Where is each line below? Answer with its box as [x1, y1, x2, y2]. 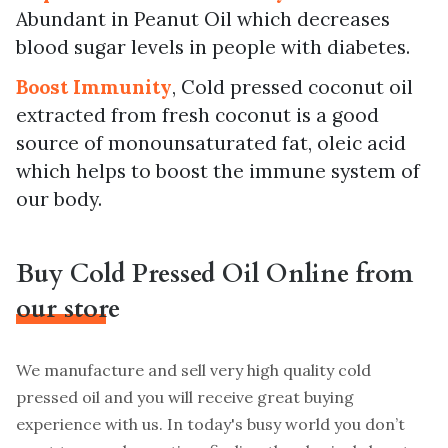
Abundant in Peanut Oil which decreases [16, 6, 390, 31]
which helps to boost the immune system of [16, 158, 420, 183]
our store [16, 291, 120, 326]
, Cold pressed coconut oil [172, 74, 413, 99]
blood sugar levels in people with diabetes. [16, 34, 410, 59]
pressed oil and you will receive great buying [16, 386, 354, 407]
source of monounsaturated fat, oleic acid [16, 130, 406, 155]
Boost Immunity [16, 74, 172, 99]
